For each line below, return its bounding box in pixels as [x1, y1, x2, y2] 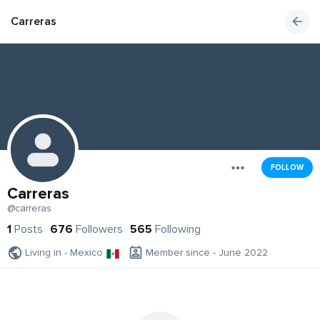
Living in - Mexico [25, 246, 103, 259]
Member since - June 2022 [146, 246, 268, 259]
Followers [76, 222, 123, 237]
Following [155, 222, 201, 237]
